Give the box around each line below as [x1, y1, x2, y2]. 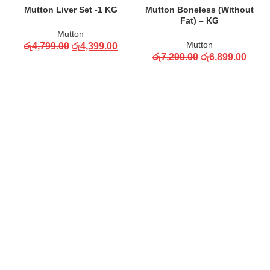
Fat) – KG [180, 16, 219, 25]
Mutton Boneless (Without [145, 5, 254, 14]
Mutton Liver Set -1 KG [24, 5, 118, 14]
